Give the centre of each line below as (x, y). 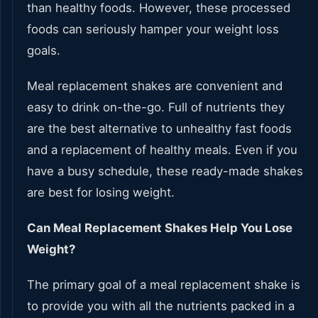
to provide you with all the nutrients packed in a (161, 306)
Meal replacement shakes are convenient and (155, 86)
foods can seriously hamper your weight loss (153, 29)
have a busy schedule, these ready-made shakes (165, 171)
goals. (44, 51)
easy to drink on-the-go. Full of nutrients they (156, 108)
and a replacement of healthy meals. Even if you (162, 150)
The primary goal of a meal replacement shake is (164, 285)
